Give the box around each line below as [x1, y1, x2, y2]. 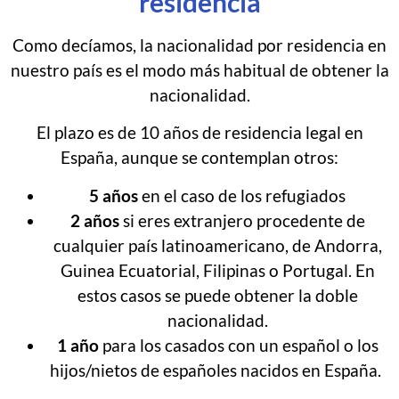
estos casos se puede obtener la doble [77, 284, 358, 305]
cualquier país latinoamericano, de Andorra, [53, 234, 382, 256]
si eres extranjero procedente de [122, 209, 365, 231]
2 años [69, 209, 123, 231]
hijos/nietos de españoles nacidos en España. [50, 359, 385, 380]
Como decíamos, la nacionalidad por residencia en [12, 34, 387, 55]
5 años [89, 184, 142, 206]
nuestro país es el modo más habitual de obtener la [10, 59, 389, 80]
